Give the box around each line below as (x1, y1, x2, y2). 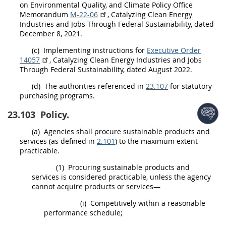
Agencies (42, 127, 76, 136)
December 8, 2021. (20, 29, 82, 38)
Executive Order (147, 45, 201, 55)
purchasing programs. (20, 91, 95, 100)
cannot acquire (32, 182, 85, 191)
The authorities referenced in (42, 81, 146, 91)
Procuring (66, 162, 103, 172)
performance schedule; (44, 208, 123, 217)
